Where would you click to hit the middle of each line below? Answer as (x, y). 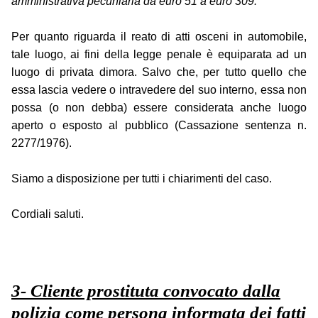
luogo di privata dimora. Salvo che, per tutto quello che (159, 72)
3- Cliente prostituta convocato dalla (146, 291)
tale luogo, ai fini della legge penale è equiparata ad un (159, 55)
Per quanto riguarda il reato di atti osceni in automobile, (159, 37)
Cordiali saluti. (48, 214)
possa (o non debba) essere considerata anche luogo (159, 108)
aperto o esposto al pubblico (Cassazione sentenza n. (159, 126)
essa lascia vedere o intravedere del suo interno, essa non (159, 90)
